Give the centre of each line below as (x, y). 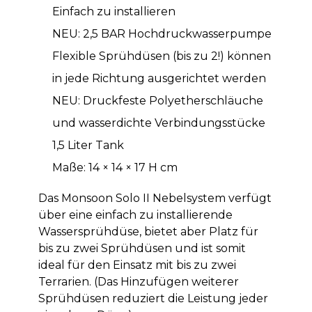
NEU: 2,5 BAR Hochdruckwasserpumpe (162, 34)
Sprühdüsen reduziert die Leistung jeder (153, 299)
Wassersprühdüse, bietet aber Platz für (148, 232)
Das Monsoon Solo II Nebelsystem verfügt (155, 198)
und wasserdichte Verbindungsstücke (158, 123)
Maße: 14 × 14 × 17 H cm (115, 168)
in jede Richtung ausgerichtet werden (159, 79)
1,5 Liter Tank (88, 146)
